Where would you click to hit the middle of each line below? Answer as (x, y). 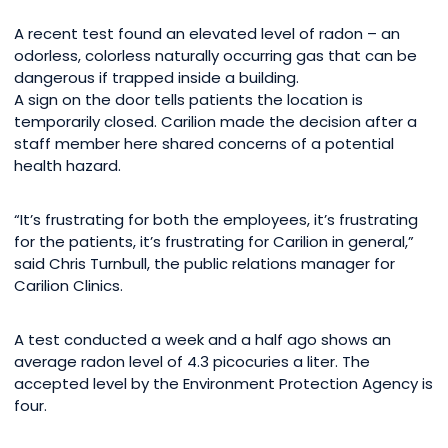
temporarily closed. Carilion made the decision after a (215, 122)
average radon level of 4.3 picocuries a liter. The (192, 362)
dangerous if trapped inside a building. (156, 78)
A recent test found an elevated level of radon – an (207, 34)
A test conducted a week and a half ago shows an (202, 340)
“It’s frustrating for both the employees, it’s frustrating (216, 220)
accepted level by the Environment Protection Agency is (223, 384)
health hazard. (67, 166)
